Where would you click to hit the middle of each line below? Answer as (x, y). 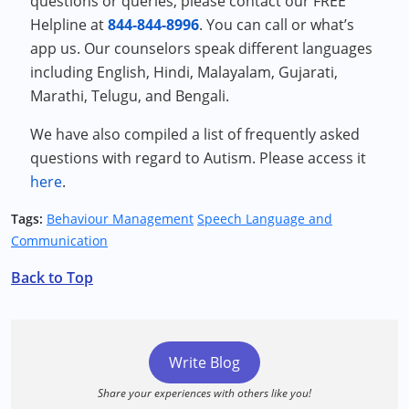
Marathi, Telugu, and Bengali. (130, 96)
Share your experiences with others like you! (204, 393)
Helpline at (68, 25)
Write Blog (204, 362)
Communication (59, 241)
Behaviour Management (120, 219)
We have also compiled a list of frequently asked (195, 134)
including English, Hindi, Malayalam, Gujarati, (184, 72)
